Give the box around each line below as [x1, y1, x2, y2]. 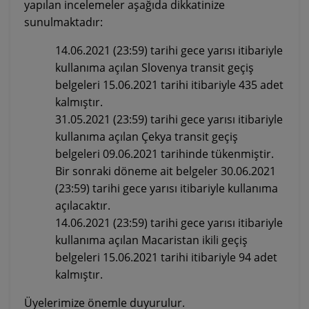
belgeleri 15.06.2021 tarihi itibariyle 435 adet [55, 77, 283, 93]
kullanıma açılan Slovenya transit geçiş [55, 60, 254, 76]
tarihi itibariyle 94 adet [158, 250, 277, 266]
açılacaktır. [55, 198, 110, 214]
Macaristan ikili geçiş [139, 232, 248, 248]
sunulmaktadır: [24, 14, 103, 30]
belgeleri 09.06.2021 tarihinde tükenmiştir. [55, 146, 274, 162]
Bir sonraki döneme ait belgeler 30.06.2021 [55, 163, 276, 179]
